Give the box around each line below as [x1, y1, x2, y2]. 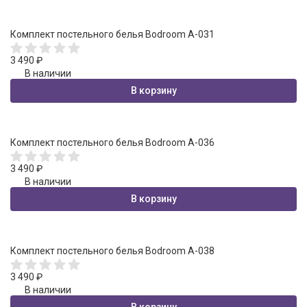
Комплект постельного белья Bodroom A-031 [10, 28, 214, 40]
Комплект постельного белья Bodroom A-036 [10, 136, 214, 148]
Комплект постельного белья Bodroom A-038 [10, 245, 214, 256]
